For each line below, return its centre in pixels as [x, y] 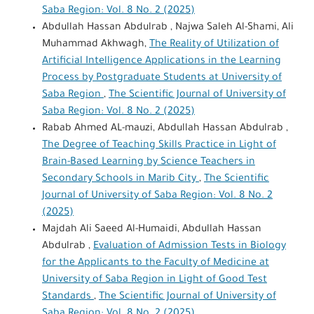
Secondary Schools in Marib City [120, 179]
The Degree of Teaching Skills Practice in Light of [159, 145]
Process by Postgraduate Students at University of [162, 78]
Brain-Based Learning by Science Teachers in [148, 162]
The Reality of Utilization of [214, 45]
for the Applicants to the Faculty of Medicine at [155, 263]
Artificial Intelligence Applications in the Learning [161, 61]
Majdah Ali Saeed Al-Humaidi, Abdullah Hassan [151, 230]
